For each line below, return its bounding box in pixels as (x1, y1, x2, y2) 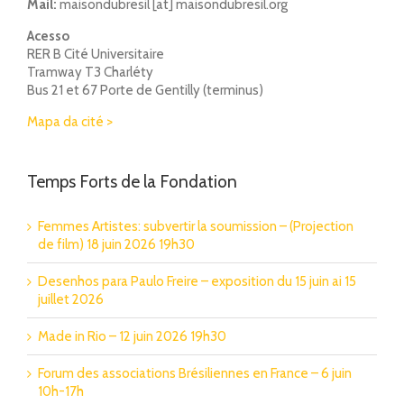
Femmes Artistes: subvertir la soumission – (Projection (38, 217, 353, 234)
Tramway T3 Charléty (27, 63, 153, 80)
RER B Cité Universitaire (27, 45, 164, 62)
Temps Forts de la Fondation (27, 170, 237, 192)
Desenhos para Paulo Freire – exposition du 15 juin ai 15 (38, 272, 356, 289)
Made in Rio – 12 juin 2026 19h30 (38, 327, 226, 344)
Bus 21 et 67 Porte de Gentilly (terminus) (27, 81, 263, 98)
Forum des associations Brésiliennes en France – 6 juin (38, 364, 352, 381)
